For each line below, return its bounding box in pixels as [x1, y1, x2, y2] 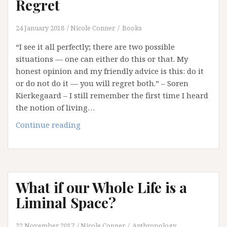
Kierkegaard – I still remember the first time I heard [16, 90, 208, 100]
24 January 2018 [16, 23, 64, 32]
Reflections [80, 143, 121, 154]
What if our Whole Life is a [16, 178, 187, 197]
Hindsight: [80, 131, 119, 141]
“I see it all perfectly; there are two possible [16, 42, 175, 52]
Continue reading [16, 120, 81, 130]
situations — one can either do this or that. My [16, 54, 188, 64]
